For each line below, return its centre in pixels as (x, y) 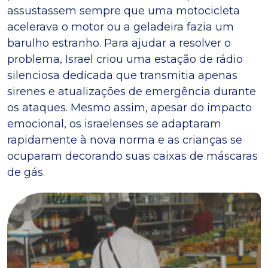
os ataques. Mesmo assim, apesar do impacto (130, 108)
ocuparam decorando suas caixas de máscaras (133, 156)
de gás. (26, 173)
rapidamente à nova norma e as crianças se (125, 140)
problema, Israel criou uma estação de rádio (125, 60)
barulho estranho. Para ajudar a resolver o (119, 43)
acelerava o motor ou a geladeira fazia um (121, 27)
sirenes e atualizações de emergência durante (132, 92)
